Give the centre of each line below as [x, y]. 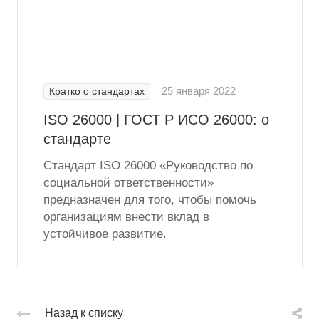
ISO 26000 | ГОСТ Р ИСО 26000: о [156, 120]
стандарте [77, 139]
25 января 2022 [199, 91]
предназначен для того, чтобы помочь [150, 200]
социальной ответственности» [129, 183]
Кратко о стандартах [97, 92]
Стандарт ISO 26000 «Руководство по [148, 166]
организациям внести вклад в [126, 217]
